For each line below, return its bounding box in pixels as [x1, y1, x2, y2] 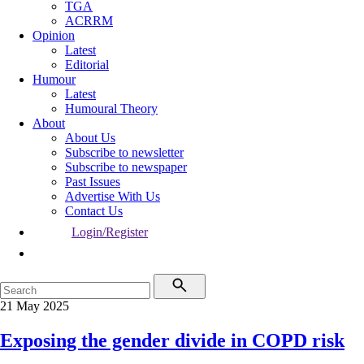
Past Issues [65, 175, 120, 188]
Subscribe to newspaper [65, 160, 187, 174]
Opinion [32, 28, 75, 42]
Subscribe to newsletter [65, 145, 184, 159]
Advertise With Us [65, 189, 160, 203]
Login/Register [71, 225, 148, 239]
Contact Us [65, 204, 123, 218]
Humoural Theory [65, 102, 158, 115]
